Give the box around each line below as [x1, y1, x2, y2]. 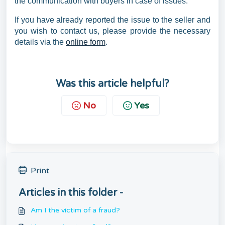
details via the [15, 38, 66, 46]
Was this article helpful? [56, 78, 169, 90]
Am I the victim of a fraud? [31, 206, 120, 214]
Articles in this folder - [19, 187, 123, 199]
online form [66, 38, 105, 46]
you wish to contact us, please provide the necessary [15, 27, 210, 35]
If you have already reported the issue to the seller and [15, 16, 210, 24]
